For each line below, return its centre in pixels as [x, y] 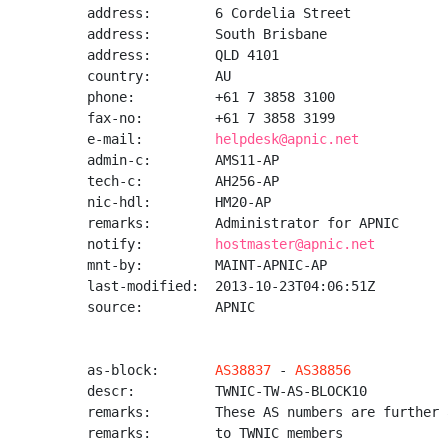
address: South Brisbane [207, 34]
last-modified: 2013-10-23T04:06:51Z [231, 286]
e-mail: [151, 139]
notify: [151, 244]
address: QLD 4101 [183, 55]
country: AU [159, 76]
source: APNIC [171, 307]
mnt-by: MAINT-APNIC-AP [207, 265]
